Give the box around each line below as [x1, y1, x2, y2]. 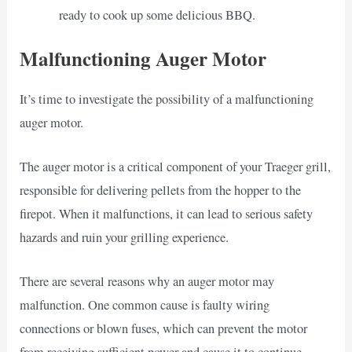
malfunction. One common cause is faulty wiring [20, 296, 270, 314]
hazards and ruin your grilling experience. [20, 228, 229, 246]
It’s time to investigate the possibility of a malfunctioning [20, 90, 314, 108]
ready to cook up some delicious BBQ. [58, 5, 255, 24]
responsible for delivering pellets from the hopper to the [20, 181, 302, 199]
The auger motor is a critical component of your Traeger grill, [20, 157, 332, 175]
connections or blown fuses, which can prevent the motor [20, 320, 308, 338]
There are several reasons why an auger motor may [20, 273, 275, 291]
